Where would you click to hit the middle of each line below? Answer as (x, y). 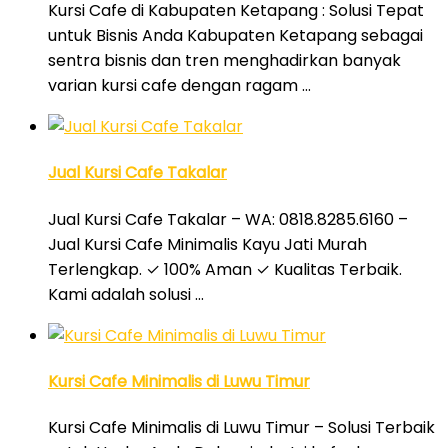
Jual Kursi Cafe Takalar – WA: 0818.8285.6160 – (228, 219)
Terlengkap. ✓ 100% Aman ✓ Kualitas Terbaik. (225, 269)
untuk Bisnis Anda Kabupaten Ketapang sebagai (235, 36)
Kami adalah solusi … (126, 294)
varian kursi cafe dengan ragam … (179, 86)
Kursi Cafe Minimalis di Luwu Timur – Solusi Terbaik (241, 428)
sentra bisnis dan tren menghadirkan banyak (224, 61)
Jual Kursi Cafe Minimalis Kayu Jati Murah (207, 244)
